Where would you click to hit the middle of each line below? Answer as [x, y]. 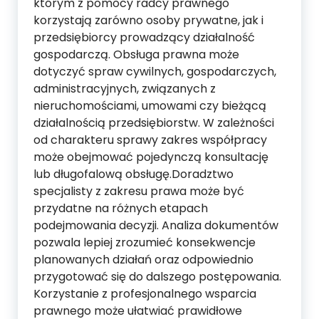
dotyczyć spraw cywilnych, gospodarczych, [155, 71]
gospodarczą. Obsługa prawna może [136, 54]
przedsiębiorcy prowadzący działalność [144, 37]
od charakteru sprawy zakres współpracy [150, 140]
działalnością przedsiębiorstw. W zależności [154, 122]
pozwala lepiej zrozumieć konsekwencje [145, 242]
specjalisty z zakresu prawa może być [139, 191]
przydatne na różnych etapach [121, 208]
